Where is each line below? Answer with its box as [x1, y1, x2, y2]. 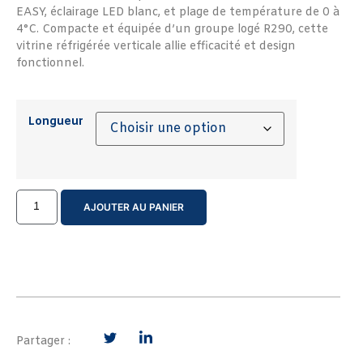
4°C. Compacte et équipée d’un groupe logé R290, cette [16, 21, 328, 37]
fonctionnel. [16, 55, 84, 71]
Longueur [28, 114, 83, 130]
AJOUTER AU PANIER [83, 200, 184, 213]
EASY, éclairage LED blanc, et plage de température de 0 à [16, 4, 340, 20]
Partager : [16, 333, 70, 349]
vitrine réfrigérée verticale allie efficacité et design [16, 38, 296, 54]
